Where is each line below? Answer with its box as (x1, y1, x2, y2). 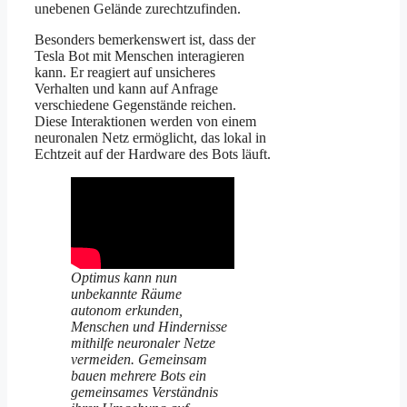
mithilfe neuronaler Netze (71, 334, 215, 351)
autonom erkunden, (71, 302, 183, 318)
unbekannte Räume (71, 285, 182, 302)
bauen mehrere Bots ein (71, 367, 206, 383)
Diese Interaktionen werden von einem (35, 114, 256, 130)
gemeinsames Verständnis (71, 383, 218, 400)
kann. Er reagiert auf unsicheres (35, 65, 215, 81)
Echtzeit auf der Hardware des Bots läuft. (35, 146, 271, 163)
